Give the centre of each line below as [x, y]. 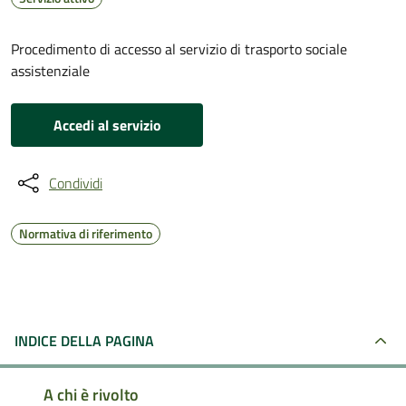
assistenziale [50, 71]
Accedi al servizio [107, 125]
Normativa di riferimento [86, 233]
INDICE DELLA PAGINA [84, 341]
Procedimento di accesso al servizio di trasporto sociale [179, 49]
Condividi [76, 183]
